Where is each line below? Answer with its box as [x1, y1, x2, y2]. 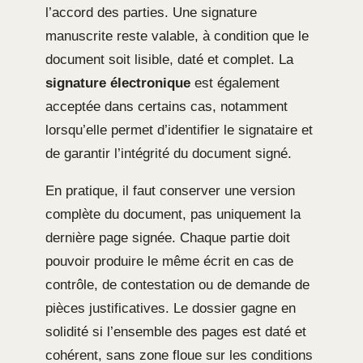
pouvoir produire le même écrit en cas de [45, 254, 293, 270]
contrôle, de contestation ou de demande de [45, 277, 310, 293]
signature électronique [45, 75, 190, 92]
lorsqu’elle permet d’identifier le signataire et [45, 122, 313, 139]
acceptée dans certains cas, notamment [45, 99, 288, 115]
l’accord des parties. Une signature [45, 5, 257, 21]
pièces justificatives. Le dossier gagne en [45, 301, 296, 317]
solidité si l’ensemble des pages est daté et [45, 324, 306, 340]
